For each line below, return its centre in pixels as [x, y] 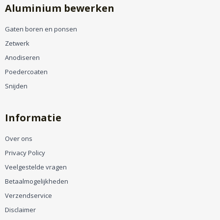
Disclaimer [20, 209]
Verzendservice [28, 195]
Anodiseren [22, 57]
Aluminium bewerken [60, 8]
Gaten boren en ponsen [41, 29]
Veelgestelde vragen [36, 167]
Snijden [16, 86]
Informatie [33, 117]
